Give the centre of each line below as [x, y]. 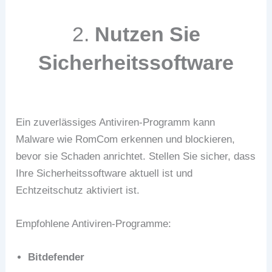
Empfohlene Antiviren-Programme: [94, 224]
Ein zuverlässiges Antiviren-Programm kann [116, 122]
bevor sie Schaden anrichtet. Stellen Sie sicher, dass [136, 156]
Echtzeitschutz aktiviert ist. [78, 190]
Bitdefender [56, 257]
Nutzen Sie [147, 34]
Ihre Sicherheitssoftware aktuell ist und [104, 173]
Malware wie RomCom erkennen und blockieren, [126, 139]
